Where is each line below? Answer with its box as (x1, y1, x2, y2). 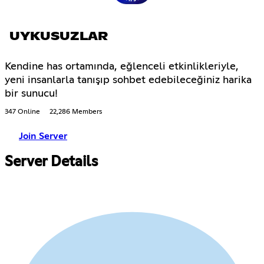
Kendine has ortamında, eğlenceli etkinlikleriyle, (5, 61, 239, 72)
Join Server (19, 131, 67, 141)
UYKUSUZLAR (9, 30, 108, 42)
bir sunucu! (5, 88, 58, 99)
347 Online (5, 108, 40, 115)
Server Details (5, 154, 98, 169)
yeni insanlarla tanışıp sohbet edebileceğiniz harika (5, 74, 252, 85)
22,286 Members (49, 108, 102, 115)
